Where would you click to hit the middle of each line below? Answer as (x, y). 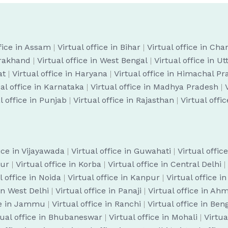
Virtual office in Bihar (99, 47)
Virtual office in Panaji (98, 191)
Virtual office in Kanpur (114, 177)
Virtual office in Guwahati (121, 151)
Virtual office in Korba (59, 164)
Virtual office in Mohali (153, 217)
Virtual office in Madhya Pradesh (154, 87)
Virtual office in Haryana (60, 74)
